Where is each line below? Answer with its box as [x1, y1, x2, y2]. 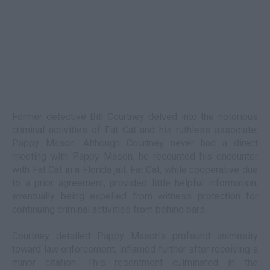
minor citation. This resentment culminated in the [12, 257, 258, 268]
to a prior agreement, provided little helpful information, [12, 177, 258, 189]
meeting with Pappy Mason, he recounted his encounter [12, 151, 258, 162]
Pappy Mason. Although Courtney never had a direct [12, 137, 258, 149]
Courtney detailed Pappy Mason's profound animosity [12, 230, 258, 242]
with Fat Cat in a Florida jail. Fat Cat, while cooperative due [12, 164, 258, 175]
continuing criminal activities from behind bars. [12, 204, 207, 215]
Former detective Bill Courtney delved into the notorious [12, 111, 258, 122]
